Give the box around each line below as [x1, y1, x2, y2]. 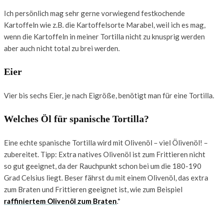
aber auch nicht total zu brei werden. [4, 43, 120, 53]
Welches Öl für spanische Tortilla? [4, 113, 149, 124]
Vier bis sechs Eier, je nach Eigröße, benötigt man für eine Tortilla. [4, 91, 214, 100]
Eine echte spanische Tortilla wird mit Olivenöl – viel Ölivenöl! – [4, 138, 208, 147]
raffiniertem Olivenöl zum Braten [4, 196, 117, 205]
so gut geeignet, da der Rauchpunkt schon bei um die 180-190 [4, 161, 201, 170]
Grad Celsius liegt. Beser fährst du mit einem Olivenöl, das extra [4, 173, 208, 182]
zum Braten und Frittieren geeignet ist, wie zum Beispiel [4, 184, 182, 194]
